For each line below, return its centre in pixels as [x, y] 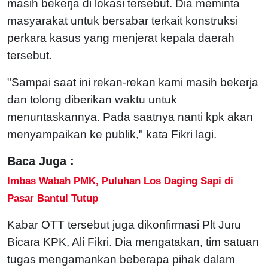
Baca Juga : [41, 161]
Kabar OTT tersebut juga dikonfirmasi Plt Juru [124, 224]
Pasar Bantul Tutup [53, 198]
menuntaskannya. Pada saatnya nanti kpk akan [130, 117]
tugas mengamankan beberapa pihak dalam [121, 259]
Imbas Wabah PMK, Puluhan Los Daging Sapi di [120, 180]
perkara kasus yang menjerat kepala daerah [121, 38]
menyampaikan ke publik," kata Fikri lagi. [112, 134]
